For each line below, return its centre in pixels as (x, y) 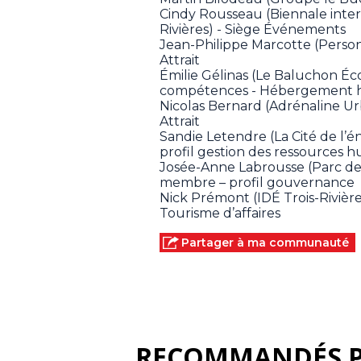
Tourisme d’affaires (220, 214)
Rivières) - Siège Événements (253, 30)
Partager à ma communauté (265, 243)
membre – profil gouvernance (257, 183)
